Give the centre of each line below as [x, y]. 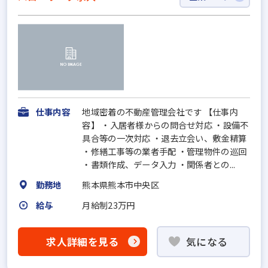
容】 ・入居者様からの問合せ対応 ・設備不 [165, 124]
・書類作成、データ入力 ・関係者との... [159, 164]
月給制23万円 [109, 205]
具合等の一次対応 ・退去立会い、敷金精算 [165, 138]
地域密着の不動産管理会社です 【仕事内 [160, 111]
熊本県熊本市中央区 [121, 184]
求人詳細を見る [83, 241]
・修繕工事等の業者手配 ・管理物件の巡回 [165, 151]
